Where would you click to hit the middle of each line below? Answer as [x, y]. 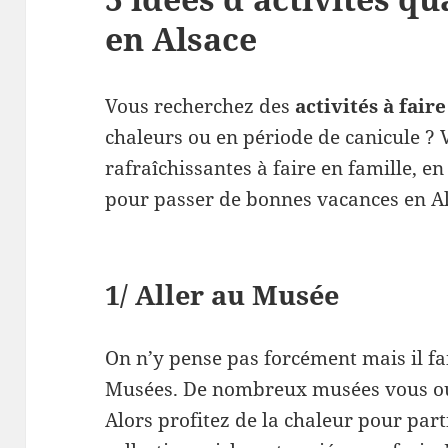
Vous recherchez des [200, 105]
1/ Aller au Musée [222, 294]
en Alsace [181, 38]
